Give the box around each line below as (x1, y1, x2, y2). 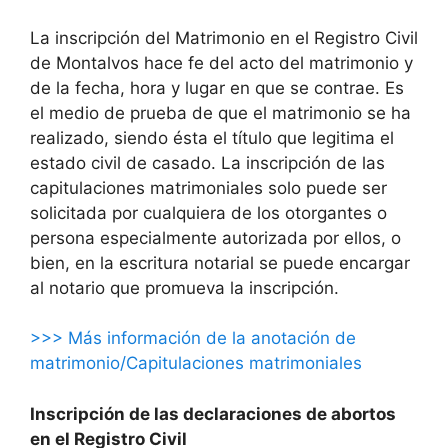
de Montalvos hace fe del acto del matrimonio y (30, 52, 413, 73)
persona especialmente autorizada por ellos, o (30, 227, 401, 248)
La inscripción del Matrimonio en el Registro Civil (30, 27, 418, 48)
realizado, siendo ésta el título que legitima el (30, 127, 394, 148)
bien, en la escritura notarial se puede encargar (30, 252, 410, 273)
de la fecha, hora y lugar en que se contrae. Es (30, 77, 404, 98)
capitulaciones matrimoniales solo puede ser (30, 177, 387, 198)
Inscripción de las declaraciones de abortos (30, 403, 396, 424)
